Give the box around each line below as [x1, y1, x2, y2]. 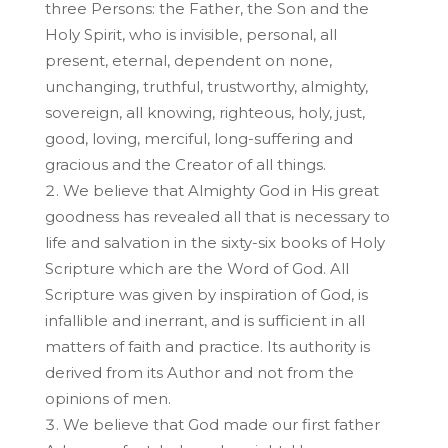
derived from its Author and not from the [44, 362, 354, 382]
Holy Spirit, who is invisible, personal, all [44, 24, 337, 44]
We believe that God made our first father [62, 414, 380, 434]
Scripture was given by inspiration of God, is [44, 284, 368, 304]
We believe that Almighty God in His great [62, 180, 379, 200]
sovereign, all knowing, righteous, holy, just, [44, 102, 365, 122]
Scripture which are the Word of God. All [44, 258, 349, 278]
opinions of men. [44, 388, 171, 408]
